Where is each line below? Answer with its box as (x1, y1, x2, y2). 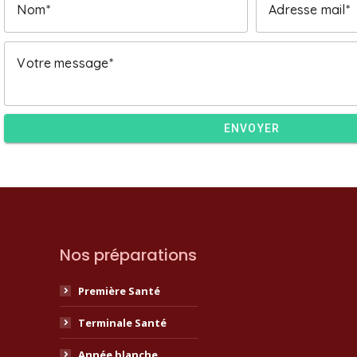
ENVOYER (223, 122, 280, 135)
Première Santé (78, 283, 160, 298)
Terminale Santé (78, 315, 167, 330)
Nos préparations (60, 243, 197, 266)
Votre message (17, 54, 109, 71)
